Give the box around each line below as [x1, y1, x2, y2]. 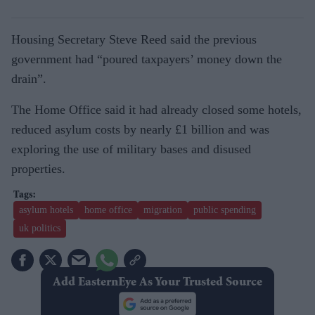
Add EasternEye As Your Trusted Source [52, 276, 262, 289]
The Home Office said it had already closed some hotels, [11, 102, 302, 117]
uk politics [19, 222, 60, 233]
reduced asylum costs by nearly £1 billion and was [11, 122, 269, 136]
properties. [11, 161, 65, 176]
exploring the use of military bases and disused [11, 141, 251, 156]
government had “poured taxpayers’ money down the [11, 51, 282, 66]
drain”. [11, 71, 46, 86]
